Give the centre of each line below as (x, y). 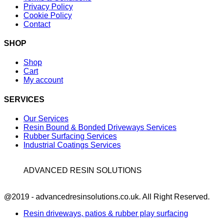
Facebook (21, 186)
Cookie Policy (48, 15)
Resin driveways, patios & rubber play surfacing (106, 213)
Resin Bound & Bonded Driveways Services (100, 127)
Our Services (46, 118)
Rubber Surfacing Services (70, 136)
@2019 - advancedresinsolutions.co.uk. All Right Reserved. (107, 197)
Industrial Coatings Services (72, 145)
